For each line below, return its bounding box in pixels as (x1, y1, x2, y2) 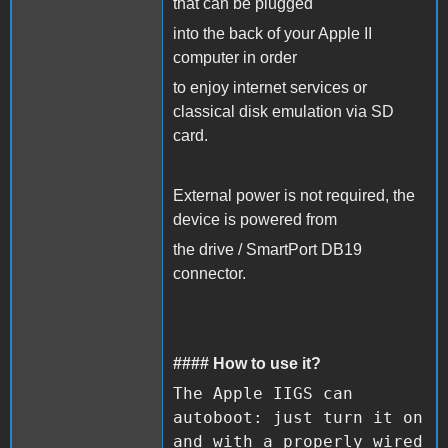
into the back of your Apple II (173, 24, 372, 42)
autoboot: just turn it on (173, 407, 423, 427)
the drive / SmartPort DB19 (173, 240, 362, 258)
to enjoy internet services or (173, 78, 367, 96)
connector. (173, 264, 246, 282)
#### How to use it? (173, 354, 321, 372)
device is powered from (173, 210, 337, 228)
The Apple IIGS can (173, 383, 353, 403)
